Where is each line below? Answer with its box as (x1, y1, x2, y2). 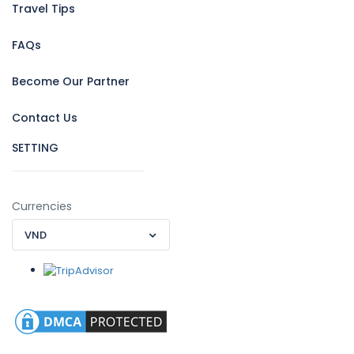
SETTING (12, 140, 58, 156)
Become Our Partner (12, 73, 130, 89)
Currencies (12, 198, 72, 214)
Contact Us (12, 110, 77, 126)
